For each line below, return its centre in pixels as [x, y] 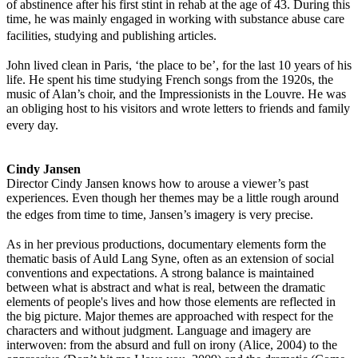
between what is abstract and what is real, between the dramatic [166, 287]
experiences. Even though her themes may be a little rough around [173, 198]
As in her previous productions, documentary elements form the [166, 244]
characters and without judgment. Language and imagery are [159, 330]
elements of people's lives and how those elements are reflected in [171, 302]
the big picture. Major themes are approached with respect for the [170, 316]
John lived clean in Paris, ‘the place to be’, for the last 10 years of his [179, 65]
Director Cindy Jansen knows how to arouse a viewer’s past [157, 183]
